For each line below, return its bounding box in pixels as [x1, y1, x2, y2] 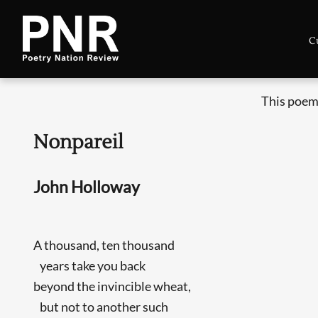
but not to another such [33, 298, 169, 314]
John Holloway [33, 177, 141, 197]
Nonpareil [33, 130, 124, 155]
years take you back [33, 257, 146, 273]
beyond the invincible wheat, [33, 278, 192, 294]
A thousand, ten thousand [33, 236, 175, 253]
